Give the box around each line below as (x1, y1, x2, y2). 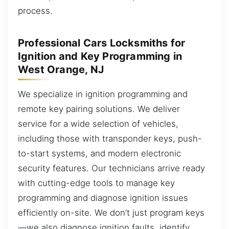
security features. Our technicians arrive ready (18, 163, 205, 173)
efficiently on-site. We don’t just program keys (18, 207, 204, 218)
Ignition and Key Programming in (18, 50, 182, 62)
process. (18, 5, 53, 16)
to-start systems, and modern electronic (18, 148, 181, 158)
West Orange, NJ (18, 63, 104, 76)
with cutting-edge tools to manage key (18, 177, 175, 188)
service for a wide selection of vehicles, (18, 118, 178, 129)
